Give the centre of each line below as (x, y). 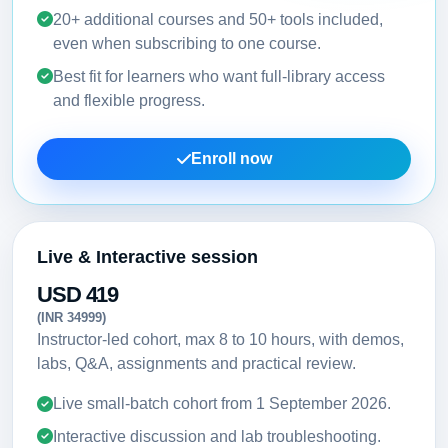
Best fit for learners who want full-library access (219, 76)
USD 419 (78, 294)
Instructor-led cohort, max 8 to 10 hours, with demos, (220, 340)
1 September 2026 (321, 404)
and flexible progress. (129, 100)
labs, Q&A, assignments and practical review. (196, 364)
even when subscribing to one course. (187, 43)
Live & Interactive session (147, 256)
